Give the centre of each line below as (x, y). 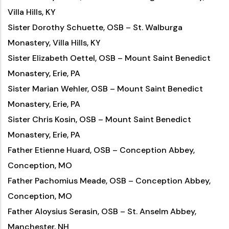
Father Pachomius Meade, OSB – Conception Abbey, (109, 181)
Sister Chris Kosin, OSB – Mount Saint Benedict (99, 119)
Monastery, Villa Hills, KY (54, 43)
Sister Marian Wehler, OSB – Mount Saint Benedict (105, 89)
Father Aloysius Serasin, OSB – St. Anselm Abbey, (102, 211)
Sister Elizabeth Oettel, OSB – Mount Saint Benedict (109, 58)
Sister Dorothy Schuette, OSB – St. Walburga (95, 27)
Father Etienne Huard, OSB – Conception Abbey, (101, 150)
